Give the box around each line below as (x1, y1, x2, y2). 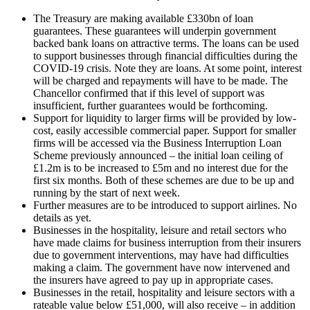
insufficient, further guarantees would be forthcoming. (33, 100, 268, 112)
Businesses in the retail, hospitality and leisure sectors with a (33, 286, 295, 299)
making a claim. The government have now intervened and (33, 262, 290, 274)
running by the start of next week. (33, 187, 180, 199)
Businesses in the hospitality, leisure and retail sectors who (33, 224, 286, 237)
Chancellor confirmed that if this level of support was (33, 87, 264, 100)
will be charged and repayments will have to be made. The (33, 75, 288, 87)
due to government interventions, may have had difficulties (33, 249, 289, 262)
